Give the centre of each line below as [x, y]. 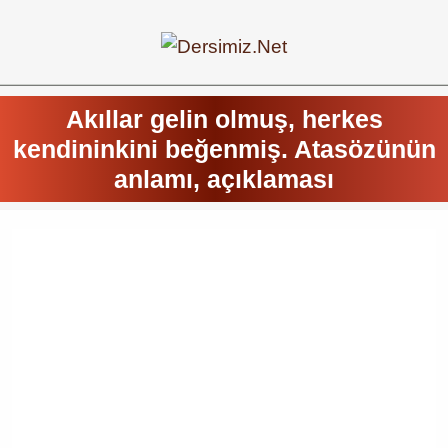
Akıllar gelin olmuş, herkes [224, 119]
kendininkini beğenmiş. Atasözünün [224, 149]
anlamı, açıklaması [224, 179]
